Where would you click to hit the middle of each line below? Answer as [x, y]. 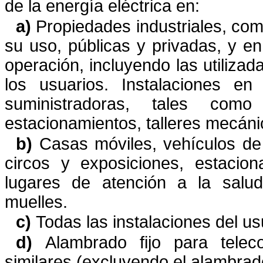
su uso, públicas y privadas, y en [133, 46]
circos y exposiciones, [95, 163]
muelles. [36, 202]
